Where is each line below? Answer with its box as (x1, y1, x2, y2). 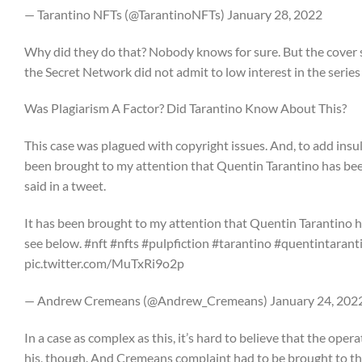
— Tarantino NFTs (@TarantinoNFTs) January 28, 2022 (24, 6, 322, 22)
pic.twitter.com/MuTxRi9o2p (24, 255, 184, 271)
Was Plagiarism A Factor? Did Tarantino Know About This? (24, 100, 347, 116)
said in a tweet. (24, 178, 108, 194)
